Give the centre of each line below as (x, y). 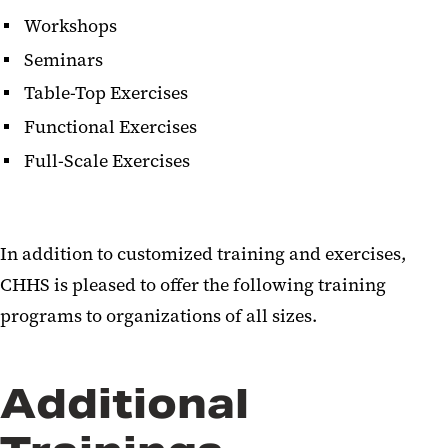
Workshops (70, 25)
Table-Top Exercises (106, 93)
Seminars (63, 59)
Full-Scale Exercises (107, 160)
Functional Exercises (110, 127)
